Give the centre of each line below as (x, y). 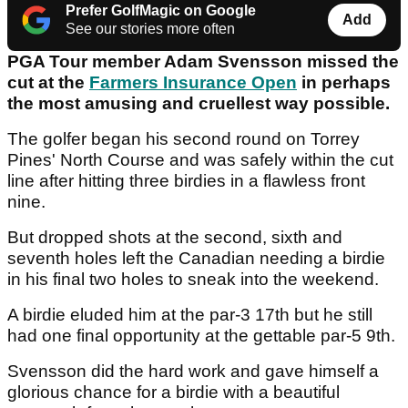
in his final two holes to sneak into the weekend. (195, 280)
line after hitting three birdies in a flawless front (186, 181)
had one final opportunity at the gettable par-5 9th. (204, 336)
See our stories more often (150, 29)
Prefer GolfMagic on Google (161, 11)
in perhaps (344, 83)
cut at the (48, 83)
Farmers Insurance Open (193, 83)
